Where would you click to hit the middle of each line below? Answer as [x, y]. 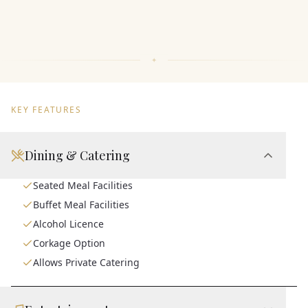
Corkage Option [69, 243]
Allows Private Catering [86, 262]
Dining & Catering [77, 155]
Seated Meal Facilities [83, 185]
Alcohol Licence [68, 223]
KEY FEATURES [46, 109]
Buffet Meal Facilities [81, 204]
